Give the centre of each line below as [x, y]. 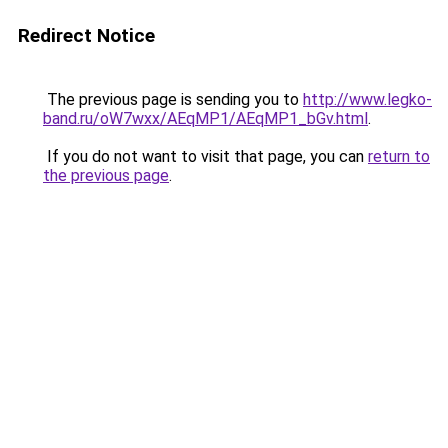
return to [399, 156]
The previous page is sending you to [173, 99]
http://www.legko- [367, 99]
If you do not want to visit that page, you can [205, 156]
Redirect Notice [86, 35]
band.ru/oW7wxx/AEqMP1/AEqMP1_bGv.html [205, 118]
